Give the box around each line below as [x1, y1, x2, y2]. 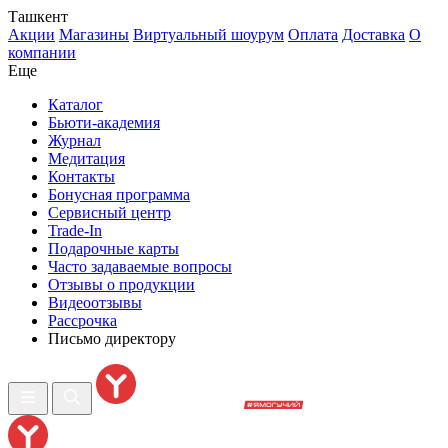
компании [8, 44, 76, 61]
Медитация [48, 150, 125, 167]
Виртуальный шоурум [133, 26, 284, 43]
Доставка [342, 26, 405, 43]
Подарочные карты [48, 240, 179, 257]
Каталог [48, 96, 103, 113]
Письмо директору [48, 330, 176, 347]
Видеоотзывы [48, 294, 142, 311]
